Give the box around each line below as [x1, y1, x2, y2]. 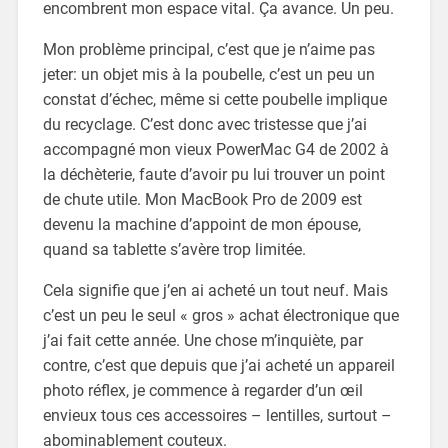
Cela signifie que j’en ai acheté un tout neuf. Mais [42, 281, 388, 301]
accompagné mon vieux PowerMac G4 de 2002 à [42, 140, 389, 160]
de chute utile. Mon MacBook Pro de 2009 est [42, 190, 362, 210]
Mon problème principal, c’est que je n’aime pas [42, 40, 375, 60]
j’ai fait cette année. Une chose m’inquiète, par [42, 331, 363, 351]
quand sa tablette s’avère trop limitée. [42, 240, 306, 260]
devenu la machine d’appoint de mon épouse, [42, 215, 361, 235]
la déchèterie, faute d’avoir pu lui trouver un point [42, 165, 385, 185]
